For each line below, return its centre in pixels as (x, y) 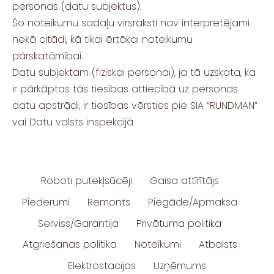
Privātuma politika (179, 223)
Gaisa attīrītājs (184, 181)
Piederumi (46, 202)
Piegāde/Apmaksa (193, 202)
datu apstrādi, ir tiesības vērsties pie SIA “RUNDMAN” (135, 105)
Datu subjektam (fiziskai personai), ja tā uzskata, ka (134, 72)
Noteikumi (157, 245)
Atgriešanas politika (69, 245)
